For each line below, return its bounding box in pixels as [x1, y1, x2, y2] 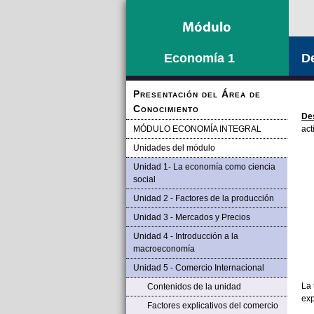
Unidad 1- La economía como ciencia [132, 162, 275, 172]
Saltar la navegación [132, 4, 212, 15]
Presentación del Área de [132, 88, 261, 100]
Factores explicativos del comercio [146, 301, 278, 310]
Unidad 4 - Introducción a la [132, 231, 238, 241]
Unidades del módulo [132, 143, 215, 153]
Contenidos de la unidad [146, 282, 241, 292]
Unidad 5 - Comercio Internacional [132, 263, 264, 273]
